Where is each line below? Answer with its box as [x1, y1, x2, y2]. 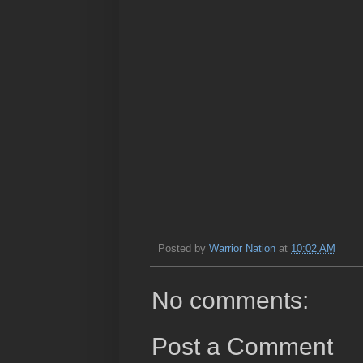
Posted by [158, 242, 209, 254]
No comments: [152, 287, 309, 314]
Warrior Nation [209, 242, 275, 254]
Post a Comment [152, 332, 333, 360]
